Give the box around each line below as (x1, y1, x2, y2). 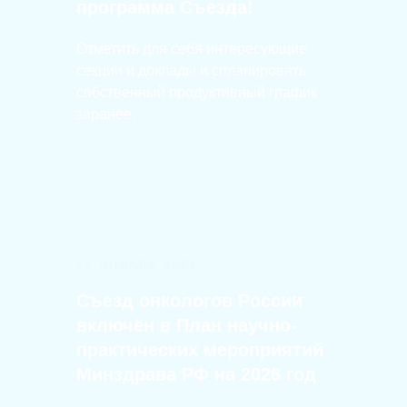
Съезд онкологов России (76, 291, 303, 311)
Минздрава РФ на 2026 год (76, 364, 316, 384)
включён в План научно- (76, 315, 297, 335)
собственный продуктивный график (76, 84, 317, 100)
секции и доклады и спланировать (76, 63, 306, 78)
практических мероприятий (76, 340, 323, 360)
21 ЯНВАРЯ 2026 (76, 258, 198, 271)
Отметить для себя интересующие (76, 41, 307, 56)
